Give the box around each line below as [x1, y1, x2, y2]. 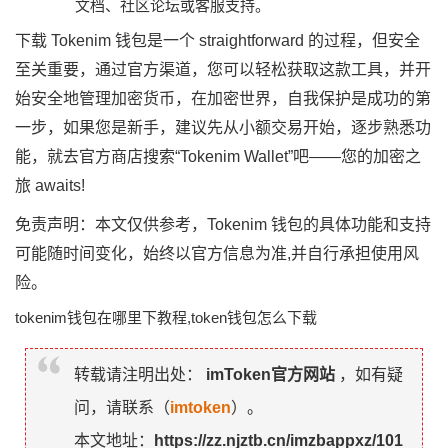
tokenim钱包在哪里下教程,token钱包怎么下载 [15, 309, 317, 326]
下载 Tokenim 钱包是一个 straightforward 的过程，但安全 [15, 32, 420, 49]
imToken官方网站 [206, 366, 335, 383]
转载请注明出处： [74, 366, 202, 383]
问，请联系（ [74, 399, 170, 416]
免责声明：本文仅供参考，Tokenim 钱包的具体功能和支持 [15, 216, 431, 233]
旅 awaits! [15, 177, 85, 194]
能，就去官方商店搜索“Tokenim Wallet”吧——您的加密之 [15, 148, 421, 165]
